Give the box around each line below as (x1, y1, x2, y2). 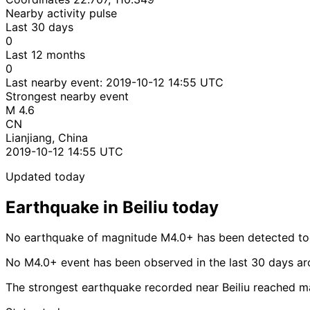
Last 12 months (6, 47, 85, 62)
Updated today (6, 169, 85, 183)
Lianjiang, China (6, 130, 88, 145)
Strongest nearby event (6, 89, 129, 103)
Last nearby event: (6, 75, 106, 89)
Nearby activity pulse (6, 6, 117, 20)
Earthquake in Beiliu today (6, 197, 219, 217)
